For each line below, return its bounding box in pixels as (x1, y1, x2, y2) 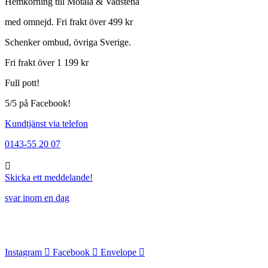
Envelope (100, 246, 136, 257)
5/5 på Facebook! (5, 98, 71, 108)
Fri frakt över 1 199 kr (5, 57, 89, 68)
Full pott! (5, 77, 39, 88)
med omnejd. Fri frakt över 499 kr (5, 16, 133, 27)
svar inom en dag (5, 192, 69, 203)
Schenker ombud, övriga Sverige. (5, 36, 131, 47)
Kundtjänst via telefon (5, 118, 88, 129)
